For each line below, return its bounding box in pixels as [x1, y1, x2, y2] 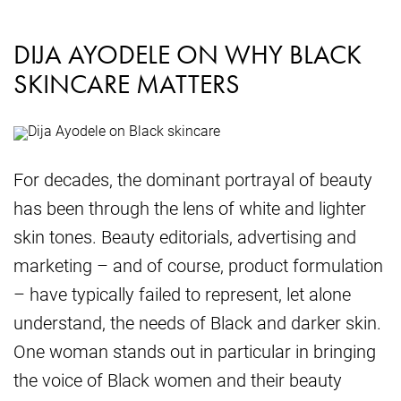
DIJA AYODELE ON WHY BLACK [13, 38, 362, 73]
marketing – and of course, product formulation [13, 253, 383, 277]
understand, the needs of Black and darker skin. [13, 311, 381, 335]
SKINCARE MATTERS [13, 67, 240, 102]
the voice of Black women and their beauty [13, 368, 342, 392]
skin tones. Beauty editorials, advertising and [13, 225, 356, 249]
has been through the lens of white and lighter [13, 196, 366, 220]
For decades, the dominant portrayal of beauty [13, 167, 372, 192]
